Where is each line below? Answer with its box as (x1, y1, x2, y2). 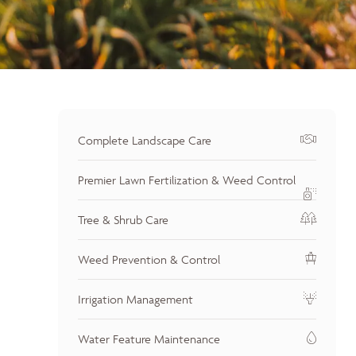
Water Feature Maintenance (78, 331, 220, 346)
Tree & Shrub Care (78, 212, 168, 227)
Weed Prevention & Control (78, 252, 220, 267)
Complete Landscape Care (78, 133, 211, 148)
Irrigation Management (78, 292, 193, 307)
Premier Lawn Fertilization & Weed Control (78, 172, 296, 188)
